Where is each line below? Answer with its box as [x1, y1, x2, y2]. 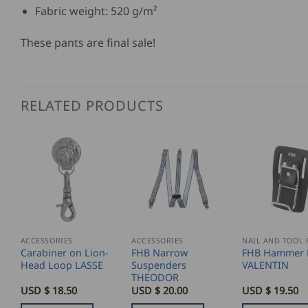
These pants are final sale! [21, 35, 155, 51]
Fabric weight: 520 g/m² [34, 3, 157, 19]
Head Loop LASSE [20, 258, 103, 272]
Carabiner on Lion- [20, 245, 109, 259]
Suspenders [131, 258, 186, 272]
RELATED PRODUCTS [21, 96, 164, 115]
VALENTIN [242, 258, 289, 272]
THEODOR [131, 270, 179, 284]
